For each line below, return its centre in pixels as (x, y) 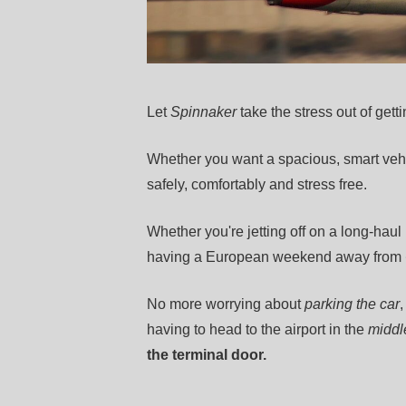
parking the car (352, 304)
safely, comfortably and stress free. (257, 184)
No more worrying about (226, 304)
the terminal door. (207, 355)
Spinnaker (203, 112)
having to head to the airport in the (257, 329)
